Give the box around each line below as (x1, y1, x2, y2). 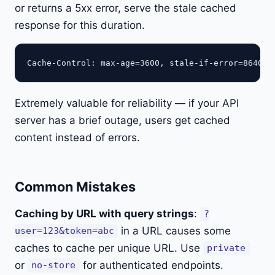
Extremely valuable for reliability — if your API (15, 96, 239, 109)
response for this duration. (15, 18, 145, 31)
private (207, 242, 246, 254)
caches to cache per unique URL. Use (15, 241, 203, 254)
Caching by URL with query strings (15, 207, 194, 220)
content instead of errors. (15, 131, 140, 144)
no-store (31, 260, 76, 271)
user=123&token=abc (15, 225, 114, 237)
